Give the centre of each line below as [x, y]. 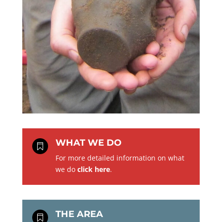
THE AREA [79, 214]
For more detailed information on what [120, 158]
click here [93, 169]
